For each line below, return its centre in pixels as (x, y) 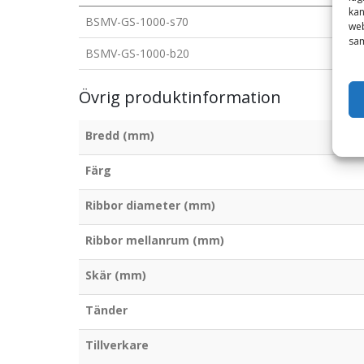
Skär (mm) (116, 275)
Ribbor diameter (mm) (150, 205)
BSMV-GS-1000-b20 (137, 53)
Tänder (106, 310)
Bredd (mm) (120, 135)
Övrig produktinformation (180, 97)
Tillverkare (117, 344)
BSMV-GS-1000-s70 (137, 21)
